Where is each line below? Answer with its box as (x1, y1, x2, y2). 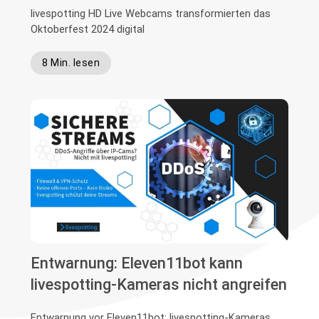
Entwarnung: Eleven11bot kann (31, 254, 244, 273)
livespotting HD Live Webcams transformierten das (31, 7, 271, 21)
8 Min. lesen (42, 57, 100, 69)
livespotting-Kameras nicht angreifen (31, 276, 288, 294)
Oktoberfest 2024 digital (31, 23, 145, 36)
